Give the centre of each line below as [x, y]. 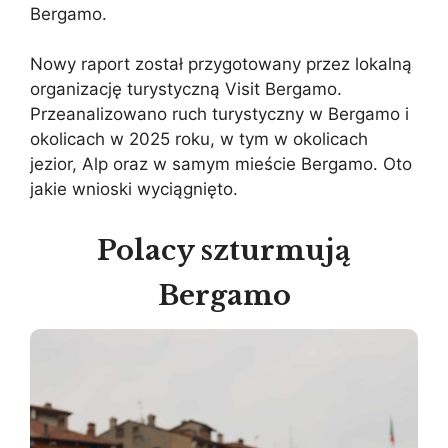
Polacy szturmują [224, 250]
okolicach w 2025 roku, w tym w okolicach [199, 139]
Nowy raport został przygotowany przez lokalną [221, 64]
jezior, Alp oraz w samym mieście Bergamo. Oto [221, 164]
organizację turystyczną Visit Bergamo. [186, 89]
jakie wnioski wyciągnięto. [134, 189]
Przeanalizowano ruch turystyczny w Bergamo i [219, 114]
